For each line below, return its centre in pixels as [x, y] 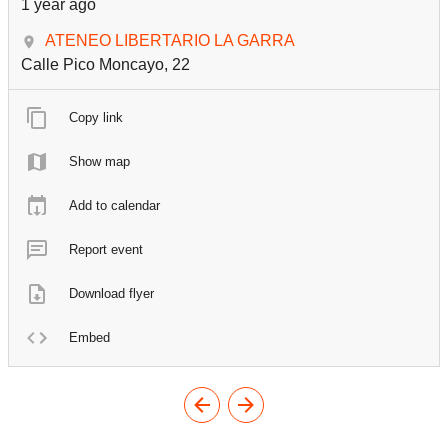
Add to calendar [114, 206]
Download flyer [111, 294]
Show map [99, 162]
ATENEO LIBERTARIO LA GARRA [170, 41]
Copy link [96, 118]
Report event [106, 250]
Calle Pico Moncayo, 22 [105, 65]
